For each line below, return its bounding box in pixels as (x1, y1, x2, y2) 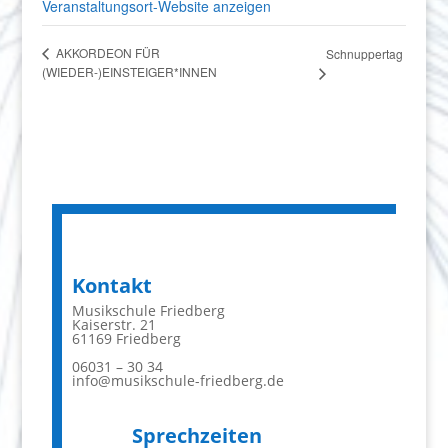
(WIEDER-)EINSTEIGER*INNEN (42, 63, 218, 81)
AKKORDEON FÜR (53, 44, 161, 62)
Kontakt (72, 272, 153, 299)
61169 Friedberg (72, 329, 182, 348)
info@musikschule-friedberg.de (72, 371, 285, 390)
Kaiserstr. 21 (72, 315, 157, 334)
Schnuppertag (326, 45, 404, 63)
